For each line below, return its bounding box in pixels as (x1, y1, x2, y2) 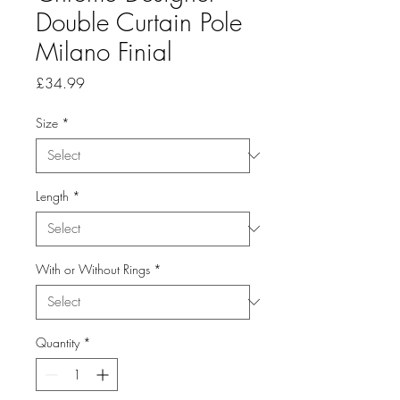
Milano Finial (36, 34, 172, 68)
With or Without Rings (36, 260, 150, 278)
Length (36, 187, 69, 204)
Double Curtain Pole (36, 4, 242, 38)
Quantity (36, 333, 79, 351)
